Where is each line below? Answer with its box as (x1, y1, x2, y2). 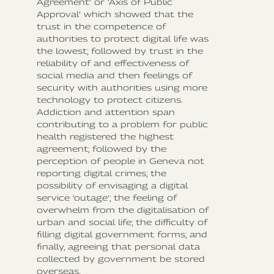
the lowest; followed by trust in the (37, 45, 203, 56)
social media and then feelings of (37, 70, 192, 80)
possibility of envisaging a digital (37, 180, 188, 190)
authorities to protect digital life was (37, 33, 209, 43)
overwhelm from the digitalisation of (37, 204, 209, 215)
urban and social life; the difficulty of (37, 217, 207, 227)
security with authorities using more (37, 82, 207, 92)
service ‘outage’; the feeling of (37, 192, 177, 202)
